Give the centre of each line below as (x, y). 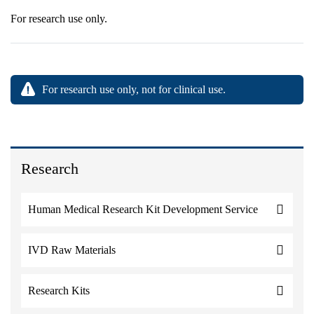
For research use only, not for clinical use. (134, 89)
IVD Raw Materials (72, 250)
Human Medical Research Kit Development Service (143, 209)
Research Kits (59, 291)
